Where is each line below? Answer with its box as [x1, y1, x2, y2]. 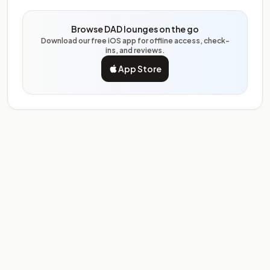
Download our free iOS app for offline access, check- [40, 36, 230, 45]
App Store [118, 63, 162, 74]
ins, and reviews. [105, 46, 165, 55]
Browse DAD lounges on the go [71, 24, 199, 34]
